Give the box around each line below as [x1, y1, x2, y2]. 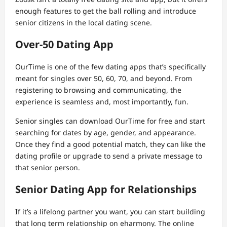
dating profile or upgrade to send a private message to [15, 151, 202, 161]
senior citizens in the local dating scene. [15, 18, 152, 28]
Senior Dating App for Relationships [15, 182, 197, 197]
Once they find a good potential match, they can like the [15, 139, 206, 149]
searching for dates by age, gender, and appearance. [15, 128, 196, 138]
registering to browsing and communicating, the [15, 85, 181, 95]
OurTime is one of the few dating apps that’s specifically [15, 62, 206, 72]
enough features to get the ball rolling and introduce [15, 6, 196, 16]
